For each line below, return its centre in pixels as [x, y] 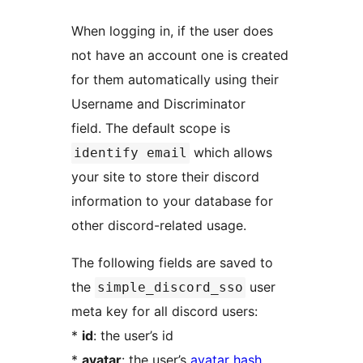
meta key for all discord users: [164, 312]
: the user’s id [133, 336]
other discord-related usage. [159, 226]
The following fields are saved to [172, 263]
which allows [231, 153]
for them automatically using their [175, 80]
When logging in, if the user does [172, 31]
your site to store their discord [165, 177]
